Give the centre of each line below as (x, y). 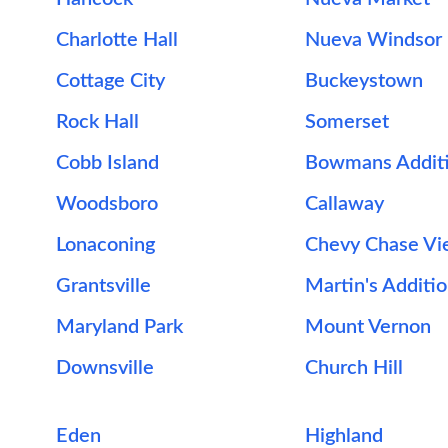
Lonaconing (105, 245)
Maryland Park (119, 327)
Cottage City (110, 81)
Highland (343, 436)
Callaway (344, 204)
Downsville (105, 368)
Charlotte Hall (117, 40)
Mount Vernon (367, 327)
